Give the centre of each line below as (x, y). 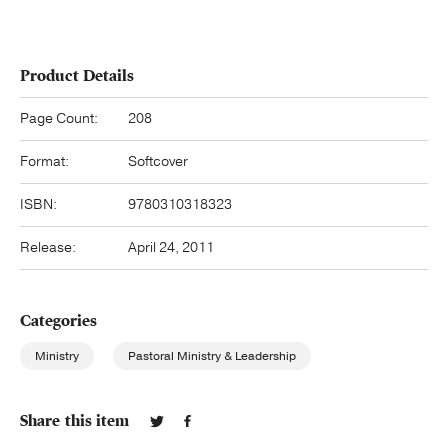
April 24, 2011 (171, 247)
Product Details (77, 75)
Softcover (158, 161)
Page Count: (59, 118)
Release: (48, 247)
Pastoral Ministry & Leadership (212, 355)
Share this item (75, 420)
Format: (44, 161)
